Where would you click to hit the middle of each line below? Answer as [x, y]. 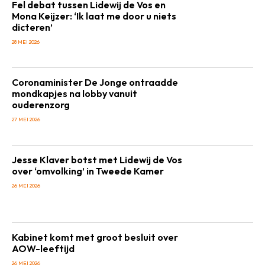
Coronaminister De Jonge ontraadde [95, 82]
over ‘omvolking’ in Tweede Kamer [88, 171]
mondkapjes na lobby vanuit [75, 93]
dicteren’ [32, 27]
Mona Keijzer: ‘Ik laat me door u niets [94, 16]
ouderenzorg [41, 105]
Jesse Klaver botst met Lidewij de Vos [97, 160]
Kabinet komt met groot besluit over [95, 237]
